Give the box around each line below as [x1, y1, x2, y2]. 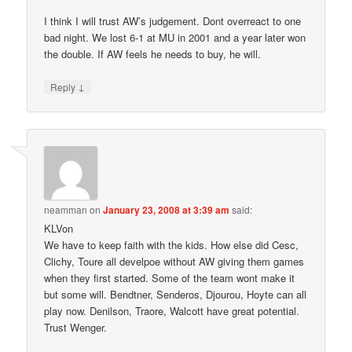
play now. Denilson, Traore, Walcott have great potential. [44, 303, 300, 319]
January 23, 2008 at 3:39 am [103, 203, 230, 218]
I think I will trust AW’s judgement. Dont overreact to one [44, 13, 302, 28]
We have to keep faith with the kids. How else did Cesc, [44, 237, 299, 253]
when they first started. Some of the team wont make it [44, 270, 295, 286]
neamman [44, 203, 88, 217]
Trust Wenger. [44, 320, 108, 335]
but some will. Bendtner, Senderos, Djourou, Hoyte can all [44, 287, 307, 302]
